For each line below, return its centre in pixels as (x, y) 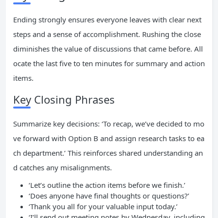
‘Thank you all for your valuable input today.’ (103, 206)
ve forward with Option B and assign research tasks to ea (109, 138)
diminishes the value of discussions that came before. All (108, 49)
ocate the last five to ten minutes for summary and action (109, 63)
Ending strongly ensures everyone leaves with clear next (107, 19)
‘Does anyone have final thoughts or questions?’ (109, 196)
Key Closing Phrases (64, 99)
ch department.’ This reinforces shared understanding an (108, 153)
